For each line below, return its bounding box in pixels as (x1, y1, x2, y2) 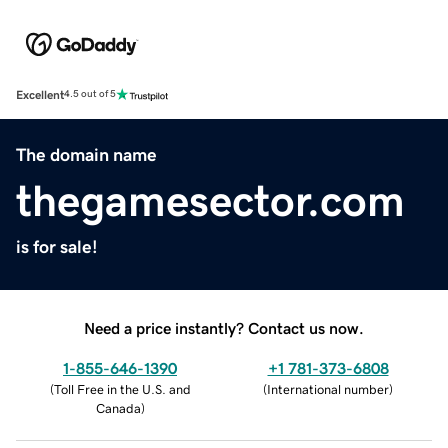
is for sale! (16, 237, 98, 256)
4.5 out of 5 (64, 89, 116, 100)
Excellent (16, 88, 64, 101)
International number (267, 382, 389, 396)
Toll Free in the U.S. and (53, 382, 191, 396)
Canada (95, 401, 141, 415)
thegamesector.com (16, 178, 405, 223)
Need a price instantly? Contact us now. (84, 319, 364, 336)
